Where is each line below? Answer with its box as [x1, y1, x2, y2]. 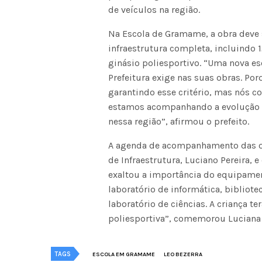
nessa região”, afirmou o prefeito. [108, 115, 250, 127]
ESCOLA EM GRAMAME [92, 250, 155, 258]
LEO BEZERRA [164, 250, 202, 258]
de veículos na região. [108, 4, 201, 15]
